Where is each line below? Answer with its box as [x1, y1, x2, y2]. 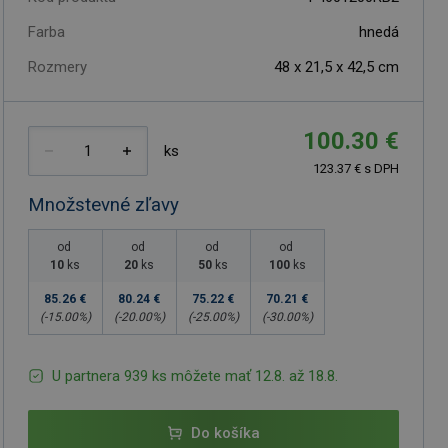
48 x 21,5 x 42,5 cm [274, 57, 399, 76]
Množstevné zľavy [27, 193, 179, 216]
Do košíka [190, 423, 260, 442]
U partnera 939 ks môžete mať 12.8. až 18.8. [51, 366, 338, 385]
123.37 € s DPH [313, 160, 399, 176]
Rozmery [27, 57, 87, 76]
